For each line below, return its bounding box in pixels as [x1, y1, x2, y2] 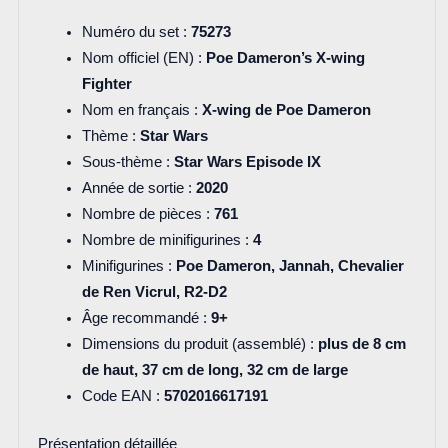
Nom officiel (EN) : [81, 50, 206, 67]
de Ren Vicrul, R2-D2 [81, 284, 227, 301]
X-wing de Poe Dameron [201, 102, 371, 119]
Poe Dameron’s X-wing [205, 50, 365, 67]
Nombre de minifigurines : [81, 232, 253, 249]
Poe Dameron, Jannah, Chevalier [175, 258, 404, 275]
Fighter [81, 76, 132, 93]
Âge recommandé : [81, 310, 211, 327]
